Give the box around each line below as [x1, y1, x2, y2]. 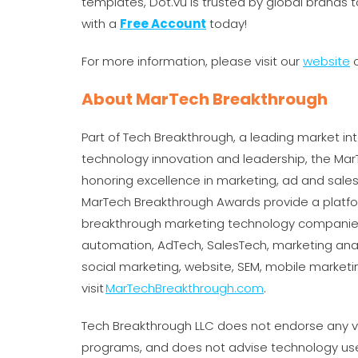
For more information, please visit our [82, 53, 303, 70]
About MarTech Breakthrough [82, 88, 328, 110]
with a [82, 15, 120, 32]
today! [206, 15, 250, 32]
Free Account [120, 15, 206, 32]
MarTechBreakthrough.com [105, 280, 264, 296]
